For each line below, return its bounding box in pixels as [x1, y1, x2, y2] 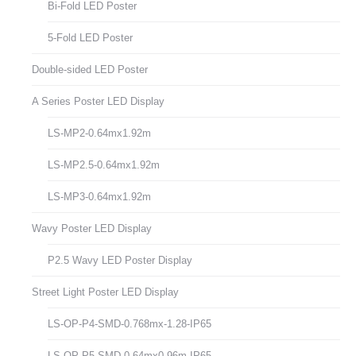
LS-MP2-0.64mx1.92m [48, 127, 151, 140]
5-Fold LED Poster [48, 32, 133, 44]
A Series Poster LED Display [32, 95, 164, 108]
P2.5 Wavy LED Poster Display [48, 254, 192, 267]
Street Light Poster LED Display [32, 286, 179, 299]
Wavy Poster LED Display [32, 222, 152, 235]
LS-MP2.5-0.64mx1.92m [48, 159, 160, 172]
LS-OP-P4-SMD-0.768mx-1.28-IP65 [48, 318, 211, 331]
